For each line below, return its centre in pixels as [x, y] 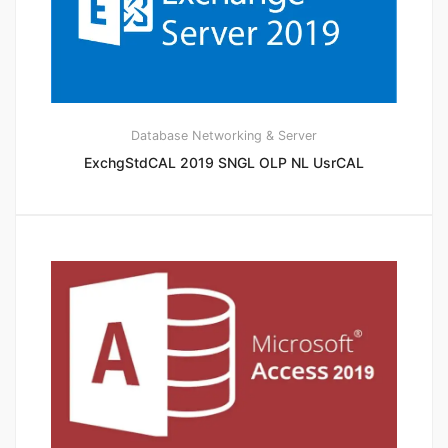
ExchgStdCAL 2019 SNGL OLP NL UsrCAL [224, 162]
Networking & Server [254, 135]
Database [159, 135]
